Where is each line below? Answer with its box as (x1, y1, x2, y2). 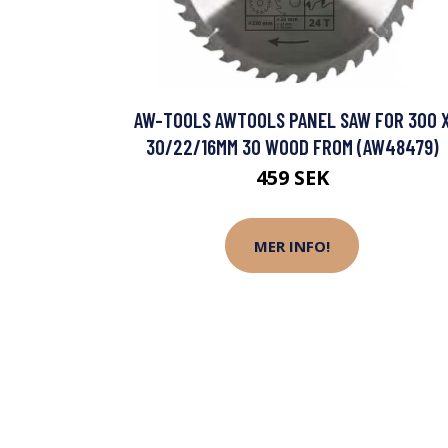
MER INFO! (254, 235, 330, 256)
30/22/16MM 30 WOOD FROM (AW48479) (145, 134, 439, 160)
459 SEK (255, 164, 329, 192)
